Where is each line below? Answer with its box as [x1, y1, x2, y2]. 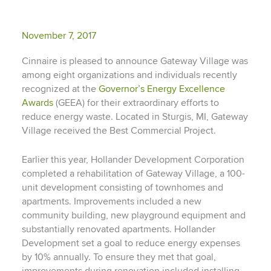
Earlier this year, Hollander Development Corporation [21, 154, 244, 166]
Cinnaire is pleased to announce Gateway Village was [21, 56, 248, 68]
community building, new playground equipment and [21, 210, 246, 222]
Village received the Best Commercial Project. [21, 125, 216, 137]
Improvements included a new [73, 196, 201, 208]
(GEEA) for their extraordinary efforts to [53, 97, 219, 109]
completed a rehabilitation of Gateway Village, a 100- [21, 168, 245, 180]
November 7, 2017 [21, 30, 96, 42]
